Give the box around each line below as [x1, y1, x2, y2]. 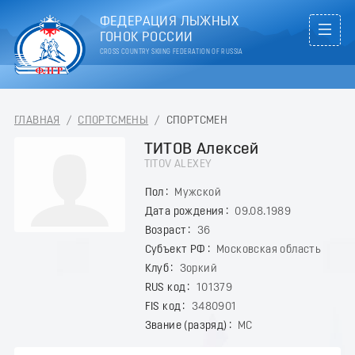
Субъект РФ [144, 243, 206, 256]
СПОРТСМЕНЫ [78, 114, 149, 127]
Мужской [174, 186, 221, 199]
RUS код [144, 281, 186, 294]
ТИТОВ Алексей [143, 140, 259, 158]
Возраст [144, 224, 187, 237]
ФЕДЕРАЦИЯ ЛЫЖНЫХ [99, 15, 239, 29]
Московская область [216, 243, 322, 256]
